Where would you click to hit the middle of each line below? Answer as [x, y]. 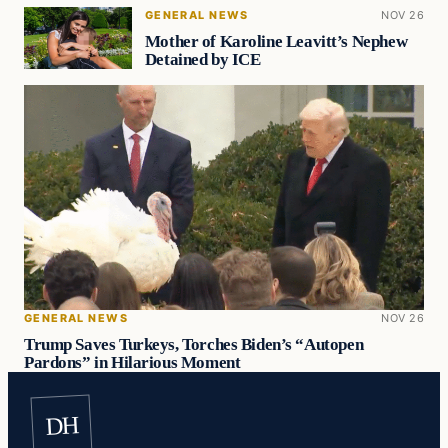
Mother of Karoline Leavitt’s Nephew [276, 42]
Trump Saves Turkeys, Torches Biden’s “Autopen [194, 344]
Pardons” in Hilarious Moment [132, 362]
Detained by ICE [202, 60]
